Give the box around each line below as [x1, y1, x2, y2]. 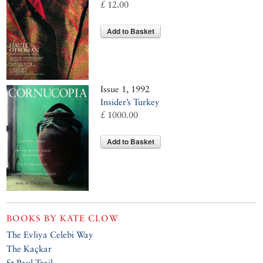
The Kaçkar [6, 243, 52, 254]
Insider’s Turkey [100, 97, 160, 107]
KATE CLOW [60, 213, 119, 223]
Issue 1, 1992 [100, 84, 150, 95]
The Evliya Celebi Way [6, 229, 94, 240]
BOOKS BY [6, 213, 60, 223]
